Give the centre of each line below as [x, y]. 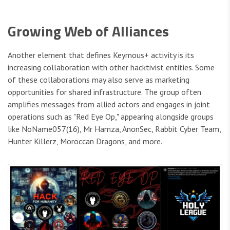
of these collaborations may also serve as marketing [99, 79]
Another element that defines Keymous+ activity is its [101, 55]
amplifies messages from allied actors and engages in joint [109, 104]
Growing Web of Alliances [88, 31]
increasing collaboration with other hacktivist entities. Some [111, 67]
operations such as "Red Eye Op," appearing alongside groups [111, 116]
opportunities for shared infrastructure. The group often [104, 92]
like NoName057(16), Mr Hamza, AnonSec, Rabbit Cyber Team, [114, 129]
